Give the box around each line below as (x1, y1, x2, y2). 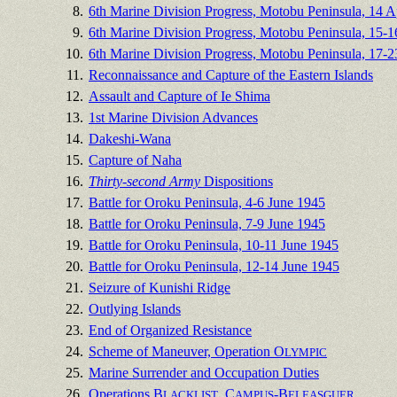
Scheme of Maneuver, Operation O (89, 343, 284, 359)
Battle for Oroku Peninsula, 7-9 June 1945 (89, 215, 325, 231)
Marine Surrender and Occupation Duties (89, 364, 319, 380)
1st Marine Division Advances (89, 109, 258, 125)
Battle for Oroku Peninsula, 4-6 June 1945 (89, 194, 325, 210)
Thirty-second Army (89, 173, 200, 189)
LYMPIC (284, 345, 327, 359)
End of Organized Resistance (89, 322, 252, 338)
